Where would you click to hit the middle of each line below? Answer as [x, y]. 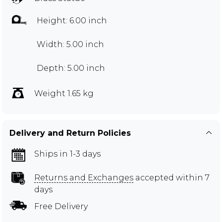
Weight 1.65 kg [64, 94]
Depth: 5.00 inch [71, 68]
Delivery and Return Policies [70, 133]
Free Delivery [61, 207]
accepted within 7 [171, 178]
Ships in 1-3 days [67, 154]
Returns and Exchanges [84, 178]
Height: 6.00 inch [72, 21]
